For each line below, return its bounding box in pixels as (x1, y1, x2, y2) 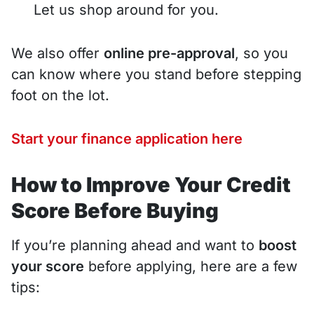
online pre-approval (104, 44, 235, 62)
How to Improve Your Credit (11, 172, 291, 197)
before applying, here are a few (84, 257, 297, 275)
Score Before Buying (11, 198, 219, 223)
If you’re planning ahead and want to (11, 236, 259, 254)
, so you (235, 44, 288, 62)
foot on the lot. (11, 86, 109, 104)
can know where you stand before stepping (11, 65, 301, 83)
